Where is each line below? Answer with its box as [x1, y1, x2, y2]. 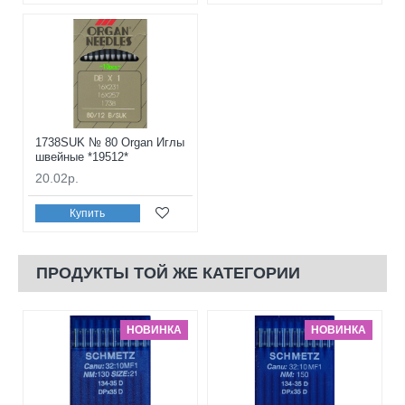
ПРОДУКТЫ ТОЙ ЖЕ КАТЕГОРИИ [36, 264, 300, 283]
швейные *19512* [35, 150, 128, 165]
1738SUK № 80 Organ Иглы [35, 136, 184, 150]
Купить [70, 206, 106, 220]
